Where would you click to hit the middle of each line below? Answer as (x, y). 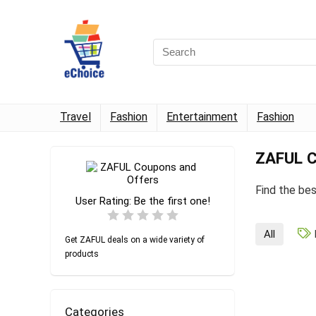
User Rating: (104, 201)
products (82, 254)
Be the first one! (172, 201)
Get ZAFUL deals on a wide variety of (135, 240)
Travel (75, 117)
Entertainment (202, 117)
